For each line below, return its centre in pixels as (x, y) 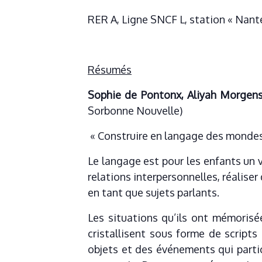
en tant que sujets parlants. (154, 193)
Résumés (110, 70)
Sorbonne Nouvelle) (135, 111)
